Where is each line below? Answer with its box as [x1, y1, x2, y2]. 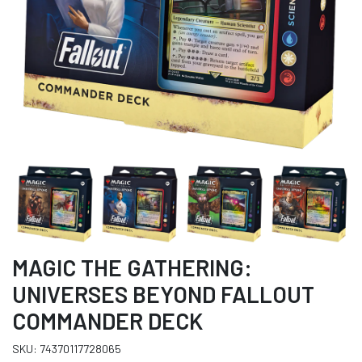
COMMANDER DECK [12, 307, 203, 335]
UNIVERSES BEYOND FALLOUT [12, 280, 314, 309]
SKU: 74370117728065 [12, 342, 121, 356]
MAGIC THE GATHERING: [12, 254, 252, 282]
